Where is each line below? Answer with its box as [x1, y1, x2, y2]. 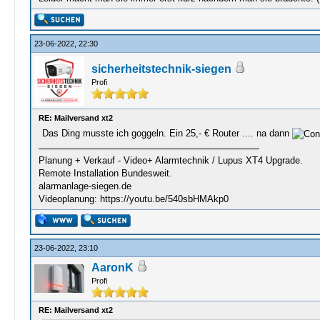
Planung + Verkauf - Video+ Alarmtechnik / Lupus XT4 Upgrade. [38, 154, 303, 166]
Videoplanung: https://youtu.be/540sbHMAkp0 [38, 193, 229, 204]
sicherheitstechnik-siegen [91, 63, 231, 75]
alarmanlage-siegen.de [38, 180, 131, 191]
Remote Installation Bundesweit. [38, 167, 172, 179]
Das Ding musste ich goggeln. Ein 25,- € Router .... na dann [41, 128, 292, 139]
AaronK [91, 261, 134, 274]
